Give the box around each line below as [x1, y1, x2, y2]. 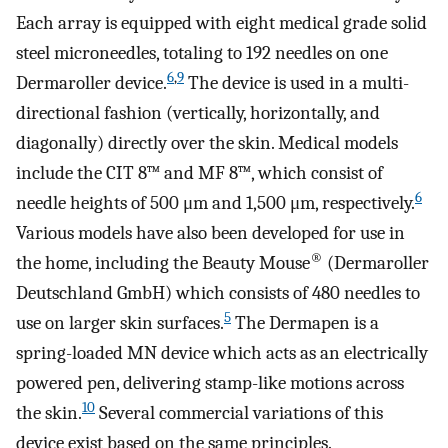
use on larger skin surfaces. [16, 312, 224, 335]
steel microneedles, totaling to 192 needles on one [16, 42, 388, 65]
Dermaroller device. [16, 72, 167, 95]
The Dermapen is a [231, 312, 379, 335]
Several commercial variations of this [95, 402, 383, 425]
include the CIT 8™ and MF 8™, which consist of [16, 162, 383, 185]
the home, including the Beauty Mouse [16, 252, 310, 275]
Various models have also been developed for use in [16, 222, 405, 245]
